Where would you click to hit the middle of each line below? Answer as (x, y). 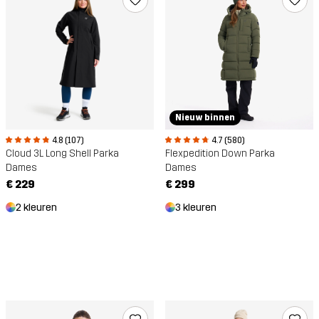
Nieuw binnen (205, 118)
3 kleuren (196, 208)
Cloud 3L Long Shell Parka (62, 154)
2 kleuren (36, 208)
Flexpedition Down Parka (220, 154)
